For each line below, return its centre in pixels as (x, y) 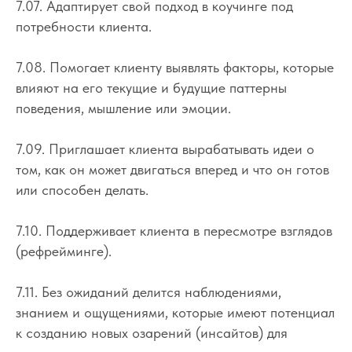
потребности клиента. (84, 26)
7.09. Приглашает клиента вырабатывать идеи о (165, 148)
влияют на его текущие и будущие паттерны (151, 87)
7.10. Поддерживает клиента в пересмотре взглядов (174, 230)
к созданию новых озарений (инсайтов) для (152, 332)
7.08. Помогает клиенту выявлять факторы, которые (175, 67)
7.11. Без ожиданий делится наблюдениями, (148, 291)
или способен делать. (82, 189)
